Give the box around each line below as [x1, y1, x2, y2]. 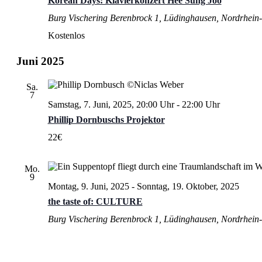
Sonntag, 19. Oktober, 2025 [136, 181, 239, 191]
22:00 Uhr [181, 99, 220, 109]
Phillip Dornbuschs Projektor [47, 114, 165, 125]
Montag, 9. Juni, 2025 [47, 181, 129, 191]
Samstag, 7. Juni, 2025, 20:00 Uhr [47, 99, 174, 109]
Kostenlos [47, 30, 85, 40]
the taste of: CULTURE [47, 196, 143, 206]
